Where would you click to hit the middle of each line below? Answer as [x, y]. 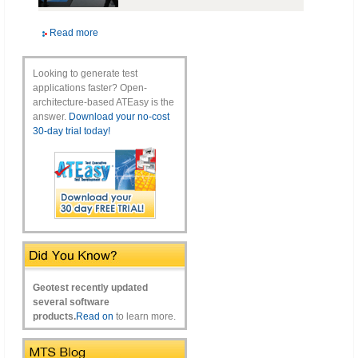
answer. [51, 116]
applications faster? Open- [90, 88]
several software [71, 302]
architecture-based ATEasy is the [103, 102]
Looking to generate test [85, 73]
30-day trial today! [72, 131]
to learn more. [145, 316]
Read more [74, 32]
